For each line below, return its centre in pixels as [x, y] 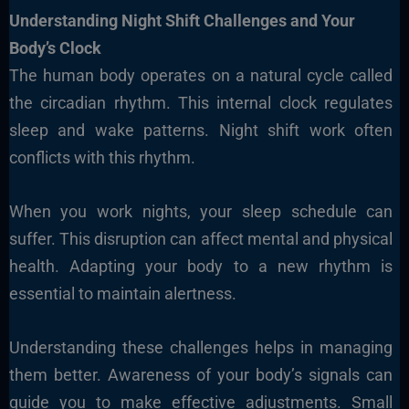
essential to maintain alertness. [122, 293]
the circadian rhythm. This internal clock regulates [201, 103]
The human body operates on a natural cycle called [201, 76]
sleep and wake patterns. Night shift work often [201, 131]
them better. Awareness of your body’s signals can [201, 374]
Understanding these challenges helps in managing [201, 347]
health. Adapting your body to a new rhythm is [201, 266]
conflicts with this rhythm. [102, 158]
